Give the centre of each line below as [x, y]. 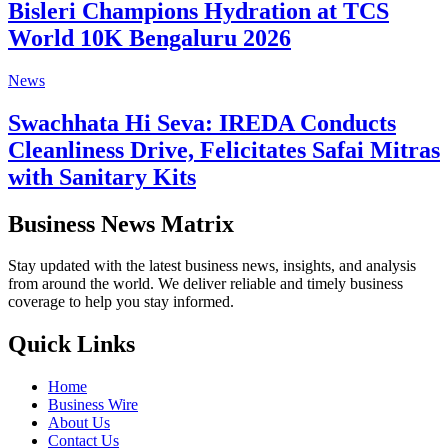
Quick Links [71, 344]
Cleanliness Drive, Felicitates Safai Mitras [224, 149]
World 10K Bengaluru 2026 [149, 37]
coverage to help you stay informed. [121, 302]
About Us [79, 423]
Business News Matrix [121, 223]
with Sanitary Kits [102, 176]
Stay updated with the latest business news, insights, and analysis [212, 266]
